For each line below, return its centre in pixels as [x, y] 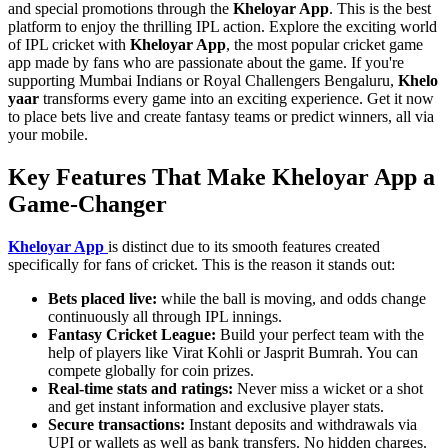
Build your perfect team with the [322, 334]
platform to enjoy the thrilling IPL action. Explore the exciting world [222, 26]
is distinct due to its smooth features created [244, 246]
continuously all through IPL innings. [165, 316]
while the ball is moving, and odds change [291, 298]
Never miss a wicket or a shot [330, 388]
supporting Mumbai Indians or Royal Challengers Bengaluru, [203, 80]
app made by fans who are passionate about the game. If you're [206, 62]
